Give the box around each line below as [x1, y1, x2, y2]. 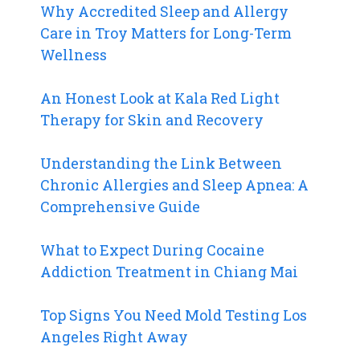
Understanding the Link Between [40, 153, 282, 173]
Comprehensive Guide [40, 196, 200, 216]
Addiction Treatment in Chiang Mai [40, 261, 298, 281]
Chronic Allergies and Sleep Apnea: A [40, 174, 309, 194]
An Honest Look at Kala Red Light [40, 88, 280, 108]
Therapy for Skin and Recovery [40, 109, 264, 129]
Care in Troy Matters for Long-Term [40, 22, 292, 43]
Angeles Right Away [40, 326, 188, 346]
